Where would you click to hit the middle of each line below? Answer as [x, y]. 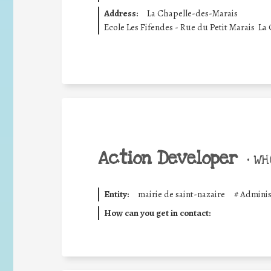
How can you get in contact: [157, 213]
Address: [121, 13]
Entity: [116, 194]
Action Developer [168, 158]
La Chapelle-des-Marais [192, 13]
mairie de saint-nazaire [181, 194]
